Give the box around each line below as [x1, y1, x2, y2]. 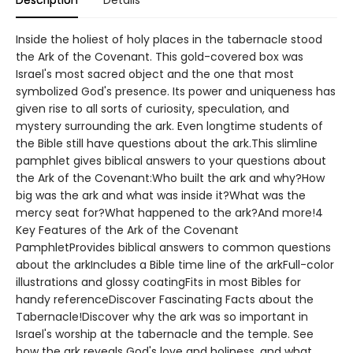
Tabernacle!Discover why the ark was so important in [16, 309, 308, 325]
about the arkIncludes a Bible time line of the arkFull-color [16, 257, 334, 273]
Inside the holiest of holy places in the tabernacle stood [16, 32, 322, 48]
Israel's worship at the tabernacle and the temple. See [16, 326, 314, 343]
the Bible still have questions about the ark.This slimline [16, 136, 318, 152]
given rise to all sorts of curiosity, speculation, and [16, 101, 289, 117]
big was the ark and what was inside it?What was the [16, 188, 306, 204]
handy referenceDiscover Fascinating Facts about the [16, 292, 314, 308]
